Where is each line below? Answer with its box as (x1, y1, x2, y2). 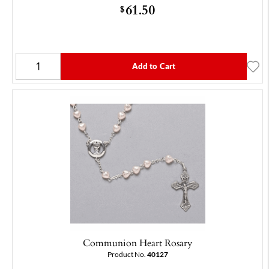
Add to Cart (131, 62, 176, 71)
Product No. (107, 250, 147, 259)
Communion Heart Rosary (83, 235, 192, 250)
